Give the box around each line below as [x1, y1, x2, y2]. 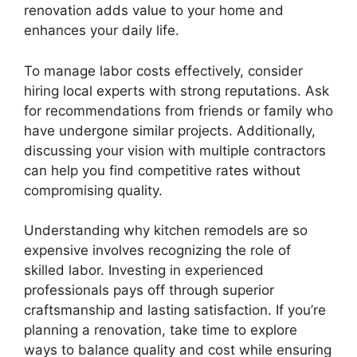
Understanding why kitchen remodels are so [24, 222, 308, 239]
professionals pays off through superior [24, 282, 274, 299]
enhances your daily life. [24, 22, 179, 39]
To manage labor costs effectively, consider [24, 62, 303, 79]
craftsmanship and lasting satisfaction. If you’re [24, 302, 326, 319]
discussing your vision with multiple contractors [24, 142, 326, 159]
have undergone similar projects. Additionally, [24, 122, 316, 139]
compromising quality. [24, 182, 163, 198]
